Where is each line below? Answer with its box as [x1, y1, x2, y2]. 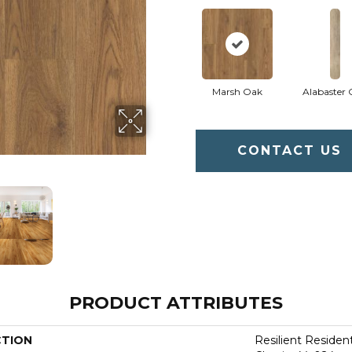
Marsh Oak [211, 86, 262, 97]
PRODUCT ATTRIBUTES [69, 292, 283, 313]
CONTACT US [237, 143, 343, 158]
